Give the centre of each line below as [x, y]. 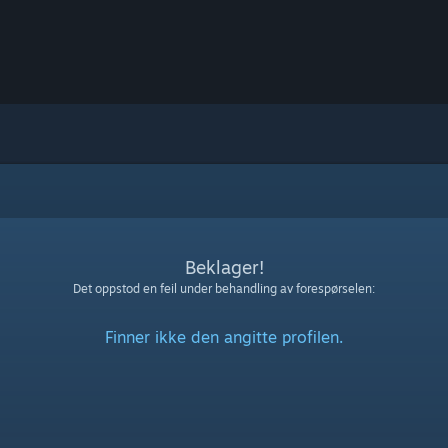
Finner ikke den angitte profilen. [224, 337]
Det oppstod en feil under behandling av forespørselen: [224, 288]
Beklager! [224, 267]
